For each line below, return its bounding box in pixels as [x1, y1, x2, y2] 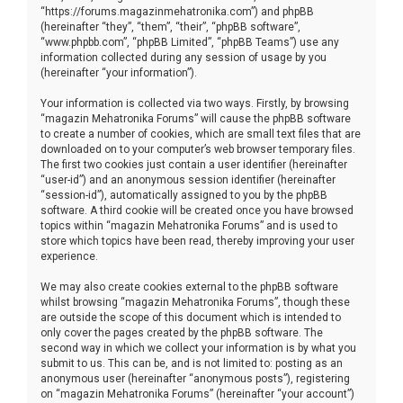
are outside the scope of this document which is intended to [40, 310, 341, 324]
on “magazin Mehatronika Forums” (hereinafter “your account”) [40, 387, 354, 400]
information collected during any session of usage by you [40, 50, 327, 64]
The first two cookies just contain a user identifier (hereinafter [40, 157, 347, 171]
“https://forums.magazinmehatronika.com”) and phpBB [40, 4, 314, 18]
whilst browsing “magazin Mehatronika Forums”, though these [40, 295, 350, 309]
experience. [40, 249, 98, 263]
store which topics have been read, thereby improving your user [40, 234, 354, 247]
